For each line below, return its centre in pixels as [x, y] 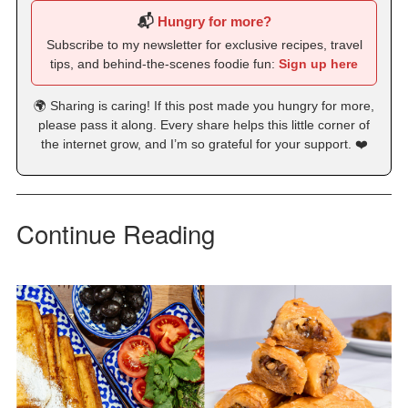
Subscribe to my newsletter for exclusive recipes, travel [204, 44]
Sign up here [318, 63]
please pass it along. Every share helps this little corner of [204, 124]
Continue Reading [115, 233]
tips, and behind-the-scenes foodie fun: [164, 63]
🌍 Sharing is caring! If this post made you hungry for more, [204, 105]
